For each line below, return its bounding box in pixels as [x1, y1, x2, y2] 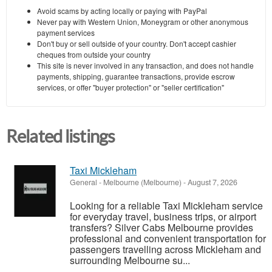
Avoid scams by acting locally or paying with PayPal [37, 5, 207, 16]
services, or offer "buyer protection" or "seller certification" [37, 81, 224, 92]
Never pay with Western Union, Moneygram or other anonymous [37, 16, 248, 27]
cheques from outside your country [37, 49, 151, 59]
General [70, 177, 97, 188]
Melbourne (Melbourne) [103, 177, 182, 188]
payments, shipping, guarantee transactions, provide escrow [37, 70, 235, 81]
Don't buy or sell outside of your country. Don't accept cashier [37, 38, 236, 49]
